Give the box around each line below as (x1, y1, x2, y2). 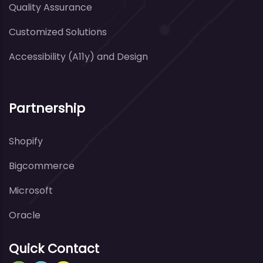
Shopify (9, 134, 43, 148)
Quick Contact (9, 240, 99, 257)
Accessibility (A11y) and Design (9, 49, 148, 63)
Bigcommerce (9, 159, 75, 173)
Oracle (9, 208, 41, 222)
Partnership (9, 99, 85, 117)
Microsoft (9, 183, 53, 197)
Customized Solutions (9, 25, 107, 39)
